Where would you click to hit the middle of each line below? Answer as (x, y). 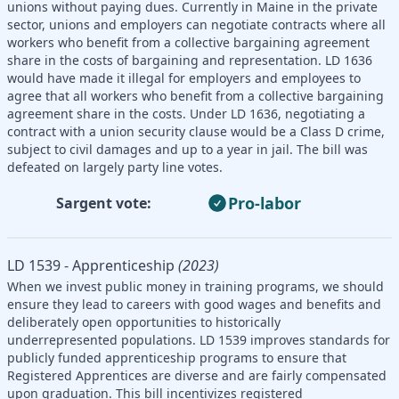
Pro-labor (265, 203)
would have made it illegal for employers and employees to (184, 77)
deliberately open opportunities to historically (144, 322)
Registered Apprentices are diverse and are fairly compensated (197, 375)
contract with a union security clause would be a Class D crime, (196, 131)
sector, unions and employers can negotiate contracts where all (196, 24)
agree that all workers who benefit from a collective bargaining (195, 95)
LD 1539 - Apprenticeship (91, 265)
